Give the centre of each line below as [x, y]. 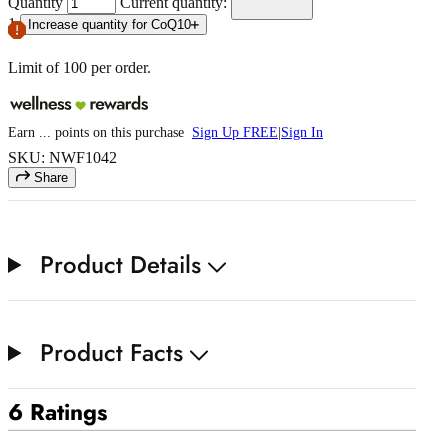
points [70, 132]
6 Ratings [57, 413]
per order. [121, 67]
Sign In [302, 132]
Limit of [35, 67]
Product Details [121, 264]
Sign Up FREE [235, 132]
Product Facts [112, 352]
